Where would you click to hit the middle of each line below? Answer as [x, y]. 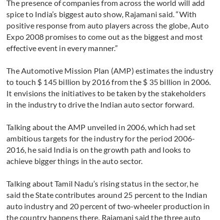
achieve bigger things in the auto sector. [75, 161]
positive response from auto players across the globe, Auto [108, 26]
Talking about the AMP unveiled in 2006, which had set [101, 127]
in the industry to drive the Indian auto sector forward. [100, 105]
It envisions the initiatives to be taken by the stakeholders [106, 93]
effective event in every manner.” [62, 48]
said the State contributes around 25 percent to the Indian [107, 195]
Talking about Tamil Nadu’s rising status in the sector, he [102, 184]
